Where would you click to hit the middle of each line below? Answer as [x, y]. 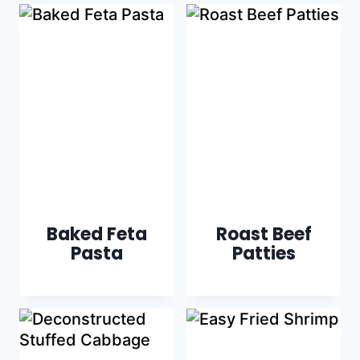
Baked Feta [96, 235]
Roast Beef [264, 235]
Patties [264, 254]
